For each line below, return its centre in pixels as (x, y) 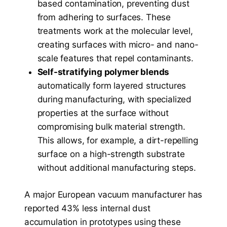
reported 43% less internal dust (87, 208)
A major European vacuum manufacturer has (113, 194)
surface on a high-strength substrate (111, 154)
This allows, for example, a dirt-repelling (118, 141)
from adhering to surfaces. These (104, 17)
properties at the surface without (103, 113)
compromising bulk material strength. (111, 127)
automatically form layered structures (112, 86)
